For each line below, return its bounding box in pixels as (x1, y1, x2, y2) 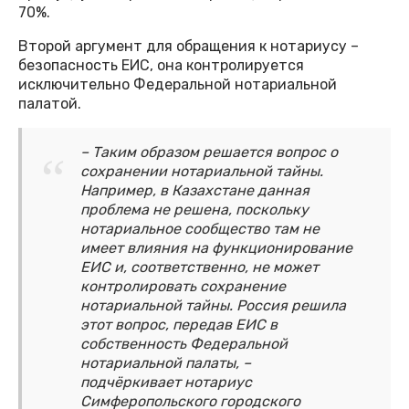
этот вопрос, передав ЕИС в (80, 316, 278, 334)
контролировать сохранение (80, 278, 286, 296)
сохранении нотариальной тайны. (80, 163, 323, 181)
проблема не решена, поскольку (80, 201, 309, 219)
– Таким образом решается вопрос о (80, 143, 338, 162)
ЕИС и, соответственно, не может (80, 258, 319, 277)
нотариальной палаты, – (80, 354, 251, 372)
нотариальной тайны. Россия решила (80, 297, 346, 315)
